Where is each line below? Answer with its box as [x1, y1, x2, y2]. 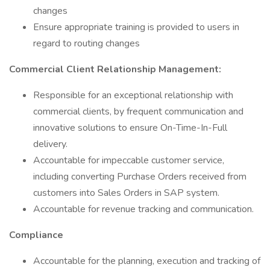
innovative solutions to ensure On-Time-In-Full [33, 121, 227, 134]
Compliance [9, 228, 63, 242]
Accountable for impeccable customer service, [33, 154, 224, 167]
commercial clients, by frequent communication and [33, 105, 243, 118]
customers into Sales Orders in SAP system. [33, 186, 219, 199]
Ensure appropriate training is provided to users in [33, 20, 239, 34]
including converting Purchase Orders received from [33, 170, 246, 183]
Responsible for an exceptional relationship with [33, 89, 233, 102]
